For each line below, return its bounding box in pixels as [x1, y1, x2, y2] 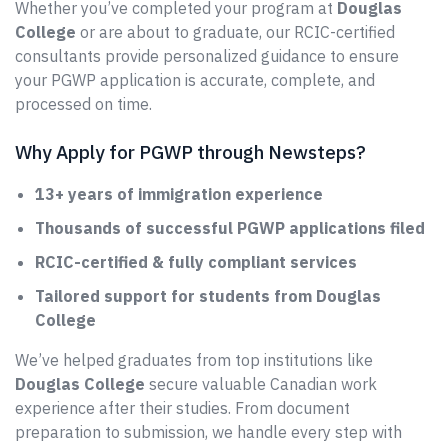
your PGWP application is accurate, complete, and [15, 70, 375, 90]
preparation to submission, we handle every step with [15, 422, 402, 442]
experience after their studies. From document [15, 398, 350, 418]
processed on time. [15, 94, 152, 114]
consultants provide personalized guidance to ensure [15, 46, 399, 66]
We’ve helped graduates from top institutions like [15, 350, 373, 370]
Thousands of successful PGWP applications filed [35, 218, 425, 238]
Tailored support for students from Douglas [35, 286, 381, 306]
